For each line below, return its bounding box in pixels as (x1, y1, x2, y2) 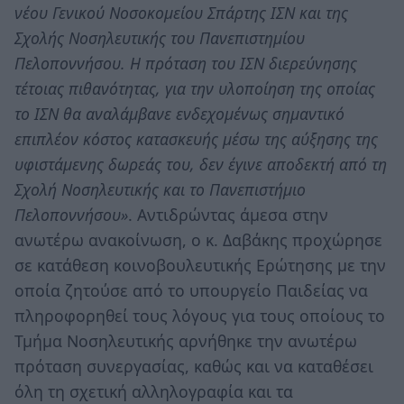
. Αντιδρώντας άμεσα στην (128, 203, 328, 225)
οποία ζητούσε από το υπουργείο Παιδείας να (14, 279, 368, 301)
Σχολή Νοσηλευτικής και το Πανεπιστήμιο (14, 178, 306, 200)
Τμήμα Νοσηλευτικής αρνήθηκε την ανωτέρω (14, 329, 357, 352)
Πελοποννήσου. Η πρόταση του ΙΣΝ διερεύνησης (14, 51, 357, 74)
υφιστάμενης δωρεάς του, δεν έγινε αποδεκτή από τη (14, 152, 387, 175)
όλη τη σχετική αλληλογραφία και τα (14, 380, 293, 402)
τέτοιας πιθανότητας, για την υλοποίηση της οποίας (14, 77, 375, 99)
